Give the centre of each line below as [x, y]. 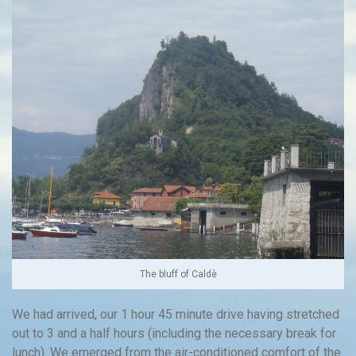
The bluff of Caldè [178, 274]
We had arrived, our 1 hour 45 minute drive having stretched [176, 314]
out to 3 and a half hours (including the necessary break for [174, 333]
